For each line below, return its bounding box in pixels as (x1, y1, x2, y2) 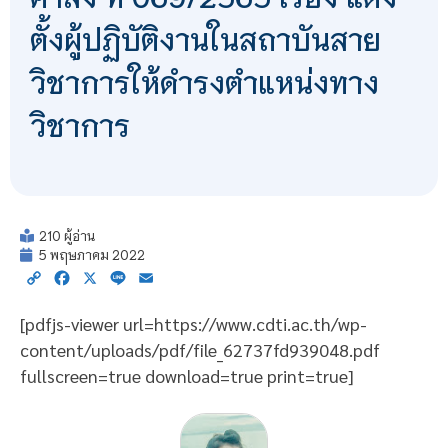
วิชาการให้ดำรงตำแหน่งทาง (30, 62, 379, 101)
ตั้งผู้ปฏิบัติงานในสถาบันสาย (30, 19, 381, 58)
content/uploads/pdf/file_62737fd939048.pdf (20, 337, 380, 361)
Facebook (72, 266, 140, 288)
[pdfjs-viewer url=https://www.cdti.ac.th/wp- (20, 311, 367, 335)
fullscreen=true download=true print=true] (20, 363, 354, 387)
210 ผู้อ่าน (39, 227, 95, 245)
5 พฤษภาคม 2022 (39, 246, 145, 264)
